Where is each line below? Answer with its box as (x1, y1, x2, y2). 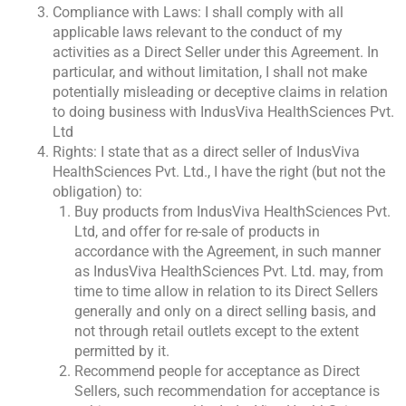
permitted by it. (74, 343, 169, 361)
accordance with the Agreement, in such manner (74, 243, 381, 261)
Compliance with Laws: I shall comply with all (53, 4, 343, 22)
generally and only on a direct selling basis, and (74, 303, 376, 321)
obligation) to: (53, 183, 142, 201)
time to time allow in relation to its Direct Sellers (74, 283, 378, 301)
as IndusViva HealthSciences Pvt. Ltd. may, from (74, 263, 383, 281)
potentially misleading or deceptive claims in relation (53, 83, 388, 101)
